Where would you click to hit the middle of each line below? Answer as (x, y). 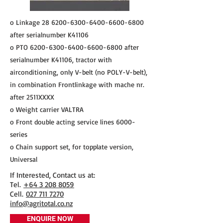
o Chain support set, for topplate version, (72, 147)
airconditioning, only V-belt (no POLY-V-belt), (79, 72)
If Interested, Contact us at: (53, 175)
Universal (24, 159)
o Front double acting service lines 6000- (73, 122)
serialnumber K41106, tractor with (61, 59)
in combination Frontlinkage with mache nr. (77, 84)
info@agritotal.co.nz (41, 203)
